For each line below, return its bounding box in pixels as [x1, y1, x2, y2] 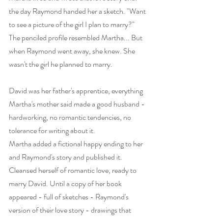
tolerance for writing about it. [9, 125, 98, 136]
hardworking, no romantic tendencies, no [9, 111, 133, 123]
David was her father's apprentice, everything [9, 85, 144, 96]
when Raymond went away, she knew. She [9, 45, 137, 56]
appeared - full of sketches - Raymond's [9, 191, 130, 202]
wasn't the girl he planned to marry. [9, 58, 115, 70]
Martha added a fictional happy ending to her [9, 138, 144, 149]
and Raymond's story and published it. [9, 151, 124, 163]
